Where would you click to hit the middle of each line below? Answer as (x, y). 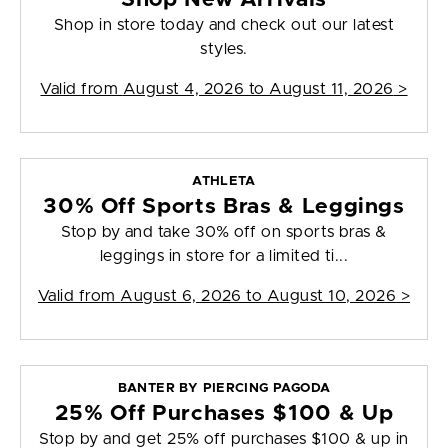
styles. (224, 49)
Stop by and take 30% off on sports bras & (224, 232)
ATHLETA (224, 182)
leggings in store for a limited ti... (224, 256)
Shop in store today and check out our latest (224, 25)
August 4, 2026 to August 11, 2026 (258, 89)
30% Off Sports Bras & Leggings (224, 207)
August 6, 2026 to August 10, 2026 (258, 296)
